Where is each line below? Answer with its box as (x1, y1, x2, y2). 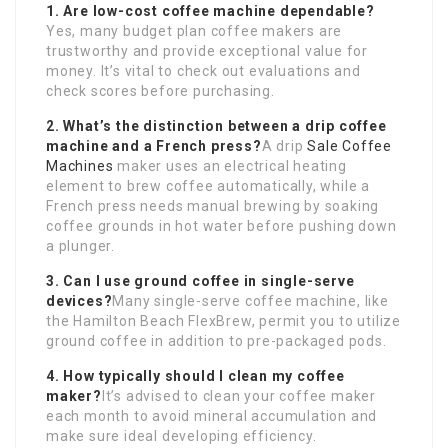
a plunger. (46, 238, 115, 255)
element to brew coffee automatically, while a (46, 178, 370, 195)
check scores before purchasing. (46, 83, 275, 100)
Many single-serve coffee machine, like (112, 293, 389, 310)
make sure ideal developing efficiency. (46, 428, 317, 445)
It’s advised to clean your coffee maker (101, 388, 377, 405)
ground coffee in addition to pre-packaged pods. (46, 333, 387, 350)
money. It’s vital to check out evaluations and (46, 63, 361, 80)
